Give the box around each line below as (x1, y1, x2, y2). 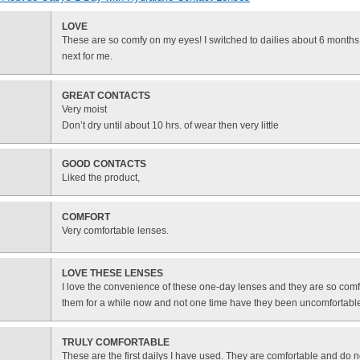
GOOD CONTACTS (62, 158, 146, 170)
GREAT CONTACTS (62, 89, 150, 101)
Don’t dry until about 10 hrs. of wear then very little (62, 119, 279, 131)
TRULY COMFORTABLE (62, 337, 170, 349)
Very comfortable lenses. (62, 225, 169, 237)
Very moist (62, 103, 107, 115)
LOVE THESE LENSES (62, 268, 163, 280)
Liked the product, (62, 172, 140, 184)
